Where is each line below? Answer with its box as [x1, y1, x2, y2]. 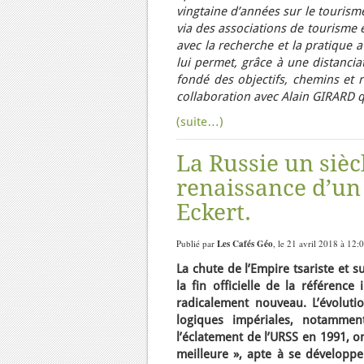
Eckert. [176, 199, 251, 226]
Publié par [176, 237, 217, 249]
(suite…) [176, 115, 223, 129]
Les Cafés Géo [217, 237, 273, 250]
